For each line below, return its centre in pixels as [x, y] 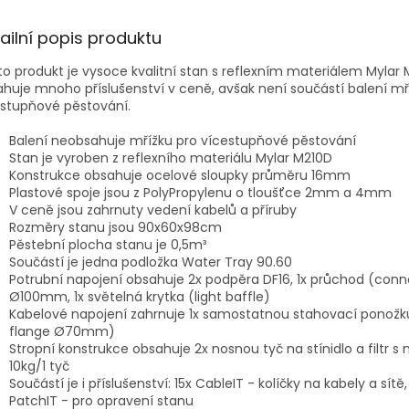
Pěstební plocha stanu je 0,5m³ [108, 244]
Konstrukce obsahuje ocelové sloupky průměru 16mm [180, 175]
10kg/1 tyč [39, 366]
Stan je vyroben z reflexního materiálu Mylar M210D [171, 157]
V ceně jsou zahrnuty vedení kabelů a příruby [153, 210]
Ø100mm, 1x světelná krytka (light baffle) [140, 296]
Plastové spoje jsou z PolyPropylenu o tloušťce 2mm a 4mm [200, 192]
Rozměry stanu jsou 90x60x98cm [115, 227]
